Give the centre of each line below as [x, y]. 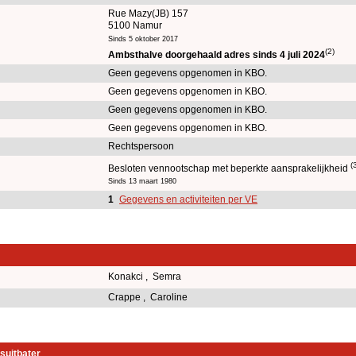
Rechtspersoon [141, 146]
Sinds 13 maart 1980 [142, 181]
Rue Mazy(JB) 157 [148, 13]
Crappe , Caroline [149, 297]
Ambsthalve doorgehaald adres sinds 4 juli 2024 [217, 54]
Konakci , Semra [146, 276]
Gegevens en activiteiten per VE [188, 199]
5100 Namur [135, 25]
